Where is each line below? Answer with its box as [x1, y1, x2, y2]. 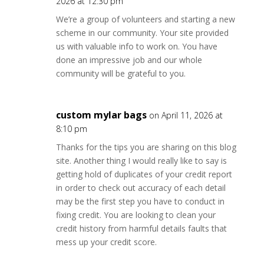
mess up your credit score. [55, 236, 157, 247]
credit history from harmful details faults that [55, 223, 227, 234]
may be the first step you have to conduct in [55, 196, 225, 207]
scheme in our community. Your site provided [55, 27, 229, 38]
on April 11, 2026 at [148, 110, 223, 121]
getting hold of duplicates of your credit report [55, 169, 232, 180]
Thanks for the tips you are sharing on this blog [55, 141, 236, 153]
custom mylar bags [55, 108, 147, 121]
